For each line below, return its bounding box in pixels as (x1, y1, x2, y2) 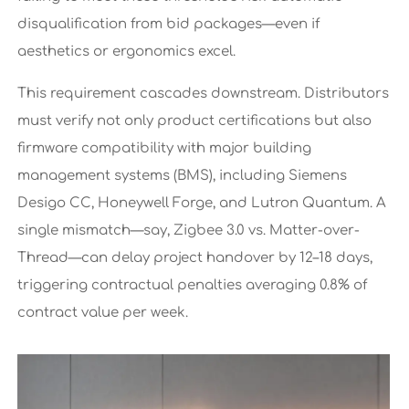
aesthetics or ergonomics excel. (16, 43, 236, 59)
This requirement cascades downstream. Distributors (16, 85, 389, 101)
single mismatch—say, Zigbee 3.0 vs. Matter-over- (16, 222, 360, 238)
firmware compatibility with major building (16, 140, 311, 156)
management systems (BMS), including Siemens (16, 167, 347, 184)
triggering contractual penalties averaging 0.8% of (16, 277, 367, 293)
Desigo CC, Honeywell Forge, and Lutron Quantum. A (16, 194, 386, 211)
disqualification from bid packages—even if (16, 16, 320, 32)
